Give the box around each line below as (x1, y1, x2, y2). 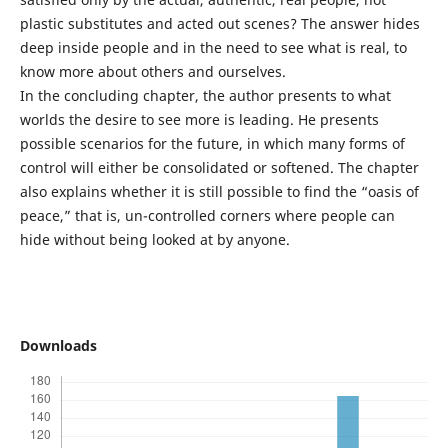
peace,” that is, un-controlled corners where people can (19, 206, 395, 226)
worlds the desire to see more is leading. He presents (19, 110, 379, 130)
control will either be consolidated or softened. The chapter (19, 158, 419, 178)
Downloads (19, 336, 97, 356)
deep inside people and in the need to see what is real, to (19, 38, 407, 58)
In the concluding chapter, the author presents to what (19, 86, 391, 106)
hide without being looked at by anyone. (19, 230, 290, 250)
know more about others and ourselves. (19, 62, 286, 82)
